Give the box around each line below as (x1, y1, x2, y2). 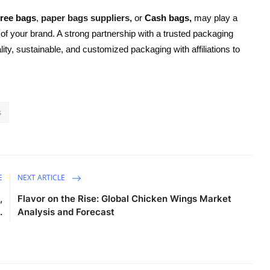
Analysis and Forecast (17, 206, 115, 218)
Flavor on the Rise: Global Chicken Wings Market (17, 192, 232, 204)
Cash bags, (145, 12, 192, 23)
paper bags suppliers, (41, 12, 132, 23)
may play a (192, 12, 237, 23)
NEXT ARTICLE (17, 172, 67, 183)
